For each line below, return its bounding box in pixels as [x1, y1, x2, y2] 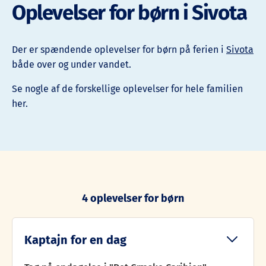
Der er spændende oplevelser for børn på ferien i [12, 44, 226, 56]
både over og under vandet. [12, 59, 131, 71]
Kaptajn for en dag [24, 233, 126, 248]
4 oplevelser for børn [81, 192, 184, 205]
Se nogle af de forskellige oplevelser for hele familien [12, 83, 243, 95]
